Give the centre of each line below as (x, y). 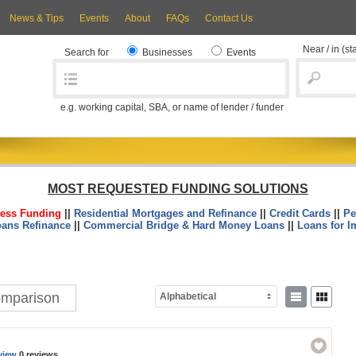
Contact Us (229, 18)
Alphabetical (188, 296)
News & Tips (37, 18)
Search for (88, 52)
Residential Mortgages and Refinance (165, 213)
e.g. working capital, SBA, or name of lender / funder (172, 107)
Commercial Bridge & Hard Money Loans (184, 225)
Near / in (322, 49)
